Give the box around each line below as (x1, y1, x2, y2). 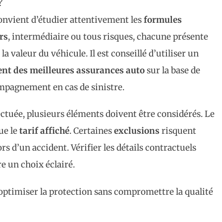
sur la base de (145, 65, 200, 76)
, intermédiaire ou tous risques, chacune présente (8, 31, 208, 43)
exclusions (114, 125, 160, 137)
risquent (160, 125, 196, 137)
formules (144, 14, 182, 26)
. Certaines (69, 125, 114, 137)
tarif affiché (19, 125, 69, 137)
